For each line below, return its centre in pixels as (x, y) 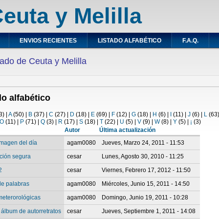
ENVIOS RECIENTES (48, 41)
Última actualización (128, 130)
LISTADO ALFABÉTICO (129, 41)
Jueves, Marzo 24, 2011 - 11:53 (143, 142)
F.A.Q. (190, 41)
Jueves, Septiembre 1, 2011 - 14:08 (149, 211)
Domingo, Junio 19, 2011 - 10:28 (145, 197)
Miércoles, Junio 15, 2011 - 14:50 (146, 184)
